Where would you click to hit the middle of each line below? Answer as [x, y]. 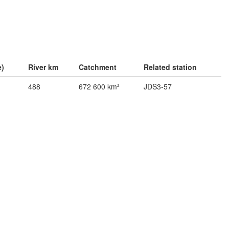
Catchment [98, 67]
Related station [170, 67]
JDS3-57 [158, 87]
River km [43, 67]
